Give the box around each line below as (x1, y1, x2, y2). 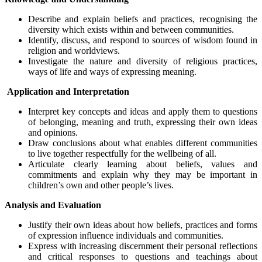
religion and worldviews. (28, 45, 120, 56)
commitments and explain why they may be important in (28, 169, 257, 180)
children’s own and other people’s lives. (28, 180, 174, 190)
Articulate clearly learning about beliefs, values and (28, 158, 257, 169)
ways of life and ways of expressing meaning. (28, 66, 196, 77)
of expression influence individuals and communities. (28, 230, 223, 240)
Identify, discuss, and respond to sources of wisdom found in (28, 35, 257, 45)
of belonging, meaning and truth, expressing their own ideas (28, 116, 257, 127)
